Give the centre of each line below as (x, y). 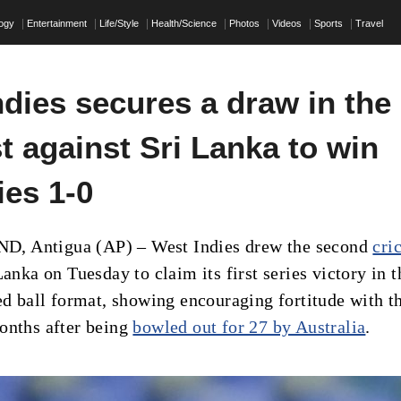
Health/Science (185, 23)
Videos (288, 23)
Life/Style (120, 23)
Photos (246, 23)
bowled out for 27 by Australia (249, 327)
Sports (330, 23)
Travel (369, 23)
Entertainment (58, 23)
